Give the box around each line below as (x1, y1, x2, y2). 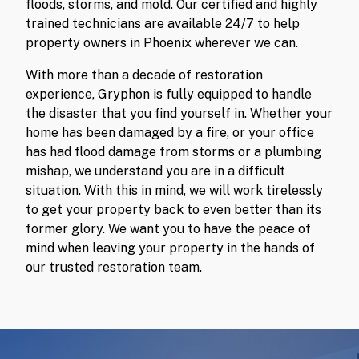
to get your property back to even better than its (26, 201, 321, 217)
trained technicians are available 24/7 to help (26, 15, 300, 31)
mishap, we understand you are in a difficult (26, 163, 285, 179)
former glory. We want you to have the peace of (26, 220, 311, 236)
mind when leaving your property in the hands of (26, 240, 315, 256)
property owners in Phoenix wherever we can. (26, 34, 298, 50)
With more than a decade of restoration (26, 67, 263, 83)
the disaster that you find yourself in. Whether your (26, 105, 333, 121)
